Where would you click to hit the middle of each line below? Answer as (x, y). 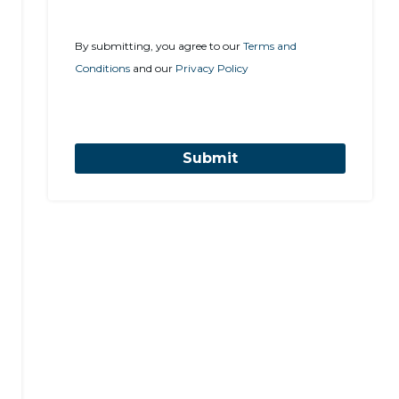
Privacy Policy (212, 68)
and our (152, 68)
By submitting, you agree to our (159, 46)
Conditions (102, 68)
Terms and (269, 46)
